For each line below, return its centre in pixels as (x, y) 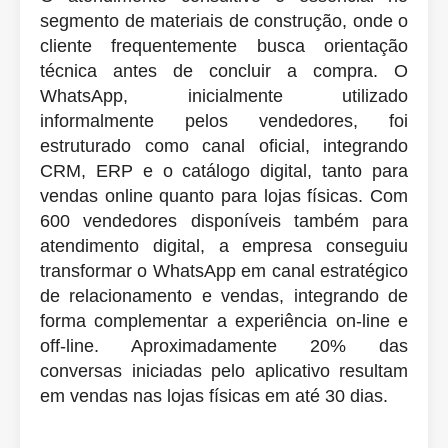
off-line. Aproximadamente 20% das (224, 345)
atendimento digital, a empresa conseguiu (224, 245)
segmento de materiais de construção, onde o (224, 20)
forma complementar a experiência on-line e (224, 320)
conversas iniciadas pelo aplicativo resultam (224, 370)
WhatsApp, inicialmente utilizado (224, 95)
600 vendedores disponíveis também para (224, 220)
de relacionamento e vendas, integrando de (224, 295)
